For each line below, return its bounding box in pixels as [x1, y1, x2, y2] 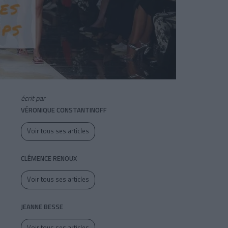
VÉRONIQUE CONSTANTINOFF [21, 105, 107, 116]
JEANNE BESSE [21, 202, 63, 212]
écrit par [21, 93, 45, 104]
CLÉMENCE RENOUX [21, 153, 77, 164]
